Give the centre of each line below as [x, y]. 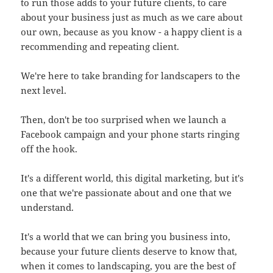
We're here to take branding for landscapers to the [131, 75]
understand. [48, 207]
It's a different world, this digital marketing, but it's [133, 178]
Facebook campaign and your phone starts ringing [130, 134]
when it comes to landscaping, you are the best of [129, 265]
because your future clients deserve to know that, [129, 251]
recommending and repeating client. [100, 46]
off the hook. [49, 148]
